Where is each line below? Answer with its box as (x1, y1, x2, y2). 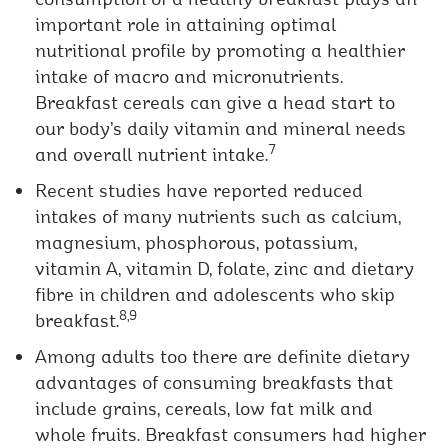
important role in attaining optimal (35, 12, 337, 37)
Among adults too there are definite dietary (35, 344, 411, 369)
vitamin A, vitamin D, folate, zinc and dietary (35, 256, 415, 281)
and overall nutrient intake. (35, 142, 269, 167)
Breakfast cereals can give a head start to (35, 90, 396, 115)
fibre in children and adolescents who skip (35, 282, 396, 307)
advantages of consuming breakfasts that (35, 370, 394, 395)
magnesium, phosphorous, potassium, (35, 230, 358, 255)
